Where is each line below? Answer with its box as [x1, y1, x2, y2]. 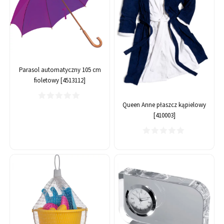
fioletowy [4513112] [34, 75, 85, 84]
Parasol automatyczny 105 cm [18, 65, 101, 74]
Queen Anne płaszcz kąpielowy [122, 100, 206, 109]
